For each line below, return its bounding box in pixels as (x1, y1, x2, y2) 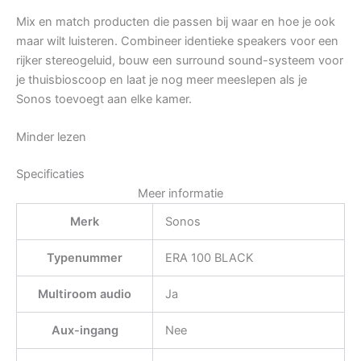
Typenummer (47, 251, 122, 266)
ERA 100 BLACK (164, 251, 254, 266)
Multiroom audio (38, 287, 131, 302)
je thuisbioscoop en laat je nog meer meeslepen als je (16, 73, 307, 88)
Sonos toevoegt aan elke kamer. (16, 92, 192, 107)
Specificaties (16, 167, 85, 182)
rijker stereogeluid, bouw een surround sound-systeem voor (16, 53, 343, 68)
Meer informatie (138, 186, 223, 201)
